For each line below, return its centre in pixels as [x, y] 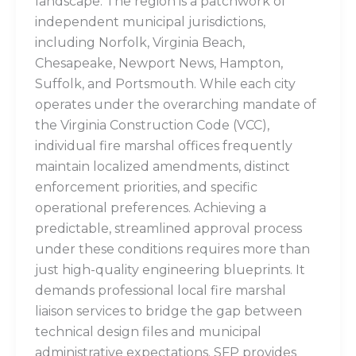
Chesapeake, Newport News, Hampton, [159, 64]
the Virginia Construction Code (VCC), [152, 126]
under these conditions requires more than [172, 250]
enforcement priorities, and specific [146, 188]
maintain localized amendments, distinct [163, 167]
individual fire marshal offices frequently [164, 146]
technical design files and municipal [148, 332]
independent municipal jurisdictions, [150, 22]
